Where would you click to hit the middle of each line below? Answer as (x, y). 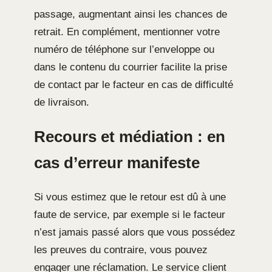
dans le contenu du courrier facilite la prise (131, 67)
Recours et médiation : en (130, 136)
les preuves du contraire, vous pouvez (121, 250)
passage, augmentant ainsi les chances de (131, 14)
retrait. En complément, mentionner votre (127, 32)
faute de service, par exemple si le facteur (130, 214)
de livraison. (62, 102)
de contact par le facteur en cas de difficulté (134, 84)
